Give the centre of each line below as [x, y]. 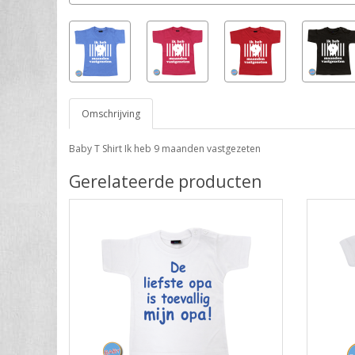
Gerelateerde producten [165, 181]
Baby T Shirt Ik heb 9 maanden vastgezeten [165, 148]
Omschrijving [111, 113]
